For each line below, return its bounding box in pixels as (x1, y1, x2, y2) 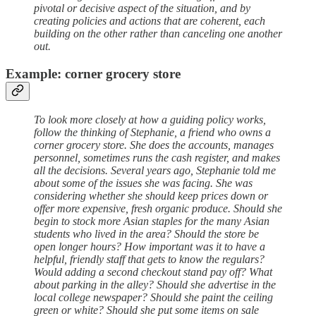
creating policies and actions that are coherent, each (34, 14, 265, 27)
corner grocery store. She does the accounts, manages (34, 139, 274, 152)
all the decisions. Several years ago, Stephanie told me (34, 164, 276, 177)
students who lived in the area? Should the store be (34, 228, 259, 241)
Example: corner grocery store (6, 66, 181, 81)
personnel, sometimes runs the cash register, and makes (34, 152, 280, 164)
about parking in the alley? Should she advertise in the (34, 279, 276, 291)
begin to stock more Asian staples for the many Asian (34, 215, 269, 228)
